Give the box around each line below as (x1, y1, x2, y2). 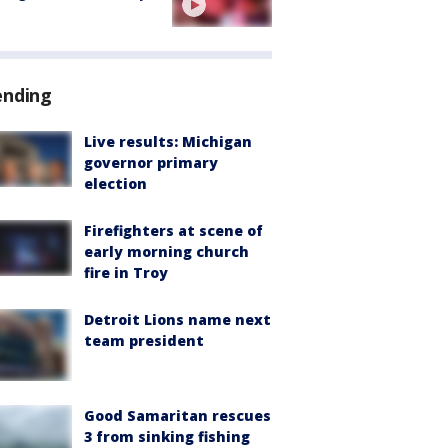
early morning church (84, 242, 249, 262)
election (84, 174, 147, 194)
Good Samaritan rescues (84, 406, 271, 426)
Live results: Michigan (84, 132, 252, 152)
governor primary (84, 153, 218, 173)
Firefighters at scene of (84, 221, 263, 241)
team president (84, 331, 204, 351)
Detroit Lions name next (84, 310, 271, 330)
